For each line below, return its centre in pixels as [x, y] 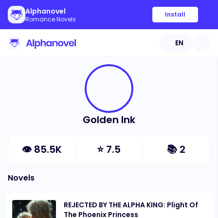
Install [175, 14]
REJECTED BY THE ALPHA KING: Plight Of [131, 205]
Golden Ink [109, 120]
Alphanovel [45, 11]
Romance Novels [51, 19]
